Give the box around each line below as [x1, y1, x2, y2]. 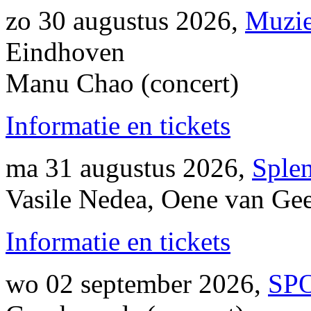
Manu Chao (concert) [6, 68, 239, 98]
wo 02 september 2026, [6, 269, 268, 299]
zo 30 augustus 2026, [6, 6, 245, 35]
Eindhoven [6, 37, 125, 67]
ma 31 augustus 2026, [6, 153, 252, 183]
